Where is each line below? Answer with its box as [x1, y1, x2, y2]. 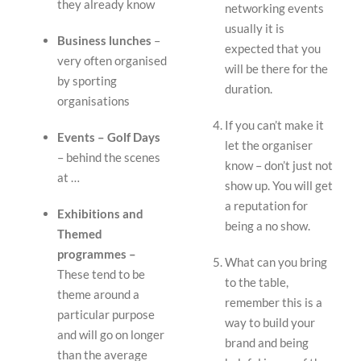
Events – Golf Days [57, 129, 161, 144]
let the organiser [225, 137, 313, 152]
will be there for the [225, 60, 328, 76]
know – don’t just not [225, 157, 333, 172]
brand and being [225, 334, 309, 350]
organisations [57, 93, 131, 108]
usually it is [225, 20, 284, 35]
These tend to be [57, 266, 146, 281]
